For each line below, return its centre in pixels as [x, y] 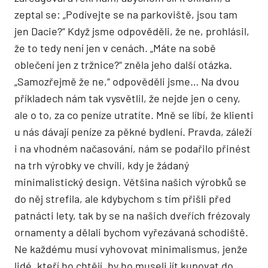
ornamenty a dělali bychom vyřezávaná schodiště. [131, 232]
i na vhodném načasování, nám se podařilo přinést [133, 149]
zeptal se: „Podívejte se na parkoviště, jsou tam [126, 15]
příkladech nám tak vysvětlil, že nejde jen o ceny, [127, 98]
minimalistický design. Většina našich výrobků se [130, 182]
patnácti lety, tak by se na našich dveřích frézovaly [132, 216]
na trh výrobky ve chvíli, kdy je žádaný [102, 165]
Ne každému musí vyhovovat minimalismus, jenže [131, 249]
